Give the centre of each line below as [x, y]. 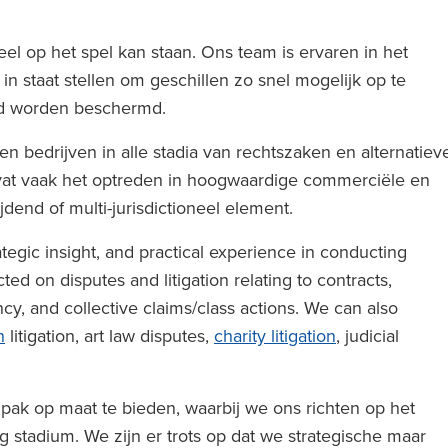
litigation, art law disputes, [109, 335]
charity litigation [275, 335]
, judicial [367, 335]
